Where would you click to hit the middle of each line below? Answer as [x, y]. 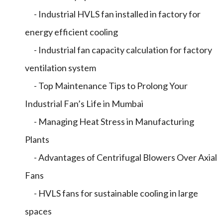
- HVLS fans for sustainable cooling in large [111, 193]
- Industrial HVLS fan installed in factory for [113, 14]
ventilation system [60, 68]
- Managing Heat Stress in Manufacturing [110, 121]
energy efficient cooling [71, 32]
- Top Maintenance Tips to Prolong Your [106, 86]
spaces [38, 211]
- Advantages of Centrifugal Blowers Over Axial [121, 157]
